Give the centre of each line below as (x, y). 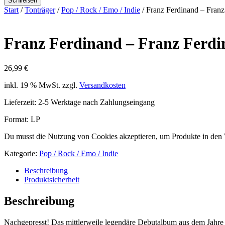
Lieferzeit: (21, 102)
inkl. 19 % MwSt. (32, 85)
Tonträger (40, 10)
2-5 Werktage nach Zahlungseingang (96, 102)
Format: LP (22, 119)
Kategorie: (22, 153)
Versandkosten (102, 85)
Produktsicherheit (52, 179)
